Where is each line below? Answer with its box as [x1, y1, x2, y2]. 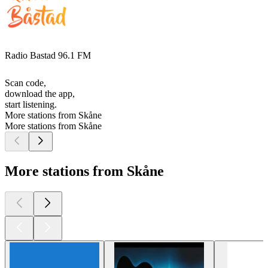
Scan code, [5, 78, 46, 89]
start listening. [5, 99, 57, 110]
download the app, [5, 89, 75, 99]
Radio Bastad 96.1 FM [5, 50, 91, 61]
